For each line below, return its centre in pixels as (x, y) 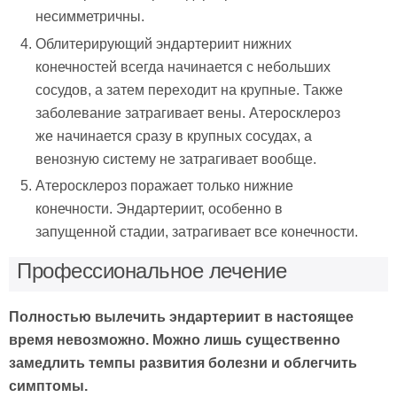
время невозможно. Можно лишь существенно (175, 339)
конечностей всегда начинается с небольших (183, 66)
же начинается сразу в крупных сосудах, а (174, 136)
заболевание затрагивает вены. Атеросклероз (188, 113)
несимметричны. (90, 17)
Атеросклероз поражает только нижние (165, 185)
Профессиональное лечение (152, 270)
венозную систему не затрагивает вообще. (176, 159)
